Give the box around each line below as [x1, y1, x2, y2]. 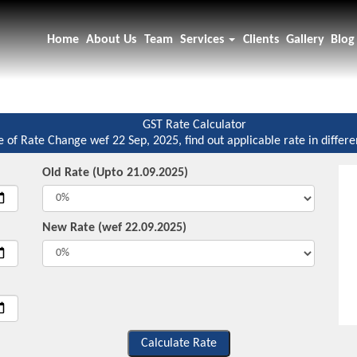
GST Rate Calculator [143, 119, 246, 131]
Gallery [286, 33, 325, 46]
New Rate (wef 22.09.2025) [41, 222, 186, 234]
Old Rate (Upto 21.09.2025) [41, 167, 188, 179]
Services [180, 33, 228, 46]
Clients [243, 33, 280, 46]
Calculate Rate [140, 337, 217, 350]
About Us [86, 33, 137, 46]
